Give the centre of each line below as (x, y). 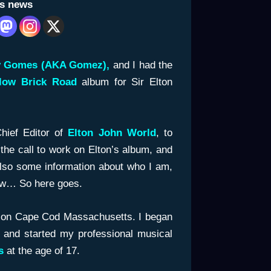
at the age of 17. (43, 250)
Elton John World (112, 132)
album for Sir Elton (127, 82)
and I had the (142, 65)
